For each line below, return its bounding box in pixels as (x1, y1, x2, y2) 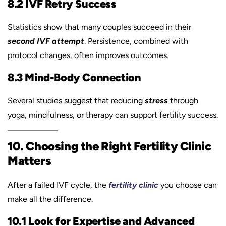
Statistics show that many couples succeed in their (8, 22, 191, 32)
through (168, 96, 198, 105)
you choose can (158, 180, 217, 190)
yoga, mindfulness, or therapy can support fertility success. (8, 110, 218, 120)
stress (145, 96, 168, 105)
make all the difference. (8, 194, 93, 204)
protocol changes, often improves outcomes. (8, 50, 168, 60)
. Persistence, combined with (84, 36, 188, 46)
